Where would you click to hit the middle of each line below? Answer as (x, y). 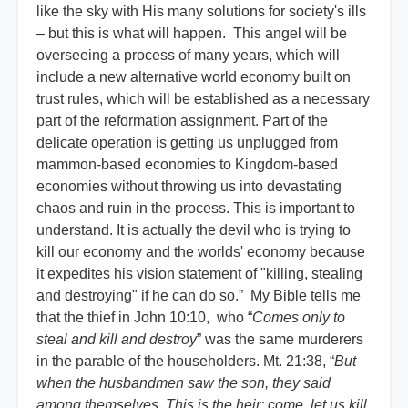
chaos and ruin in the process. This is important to (196, 209)
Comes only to (299, 318)
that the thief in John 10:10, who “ (144, 318)
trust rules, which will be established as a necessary (203, 99)
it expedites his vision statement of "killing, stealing (199, 274)
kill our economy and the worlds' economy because (201, 252)
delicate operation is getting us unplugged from (187, 143)
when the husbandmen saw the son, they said (184, 383)
